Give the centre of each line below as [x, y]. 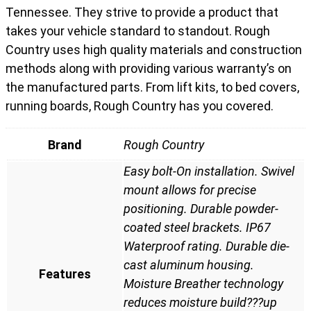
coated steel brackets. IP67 [197, 227]
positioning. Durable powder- [201, 208]
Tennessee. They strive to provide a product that [142, 12]
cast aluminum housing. [189, 264]
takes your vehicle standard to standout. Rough [138, 31]
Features [65, 274]
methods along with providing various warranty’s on [149, 68]
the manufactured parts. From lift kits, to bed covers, [152, 87]
